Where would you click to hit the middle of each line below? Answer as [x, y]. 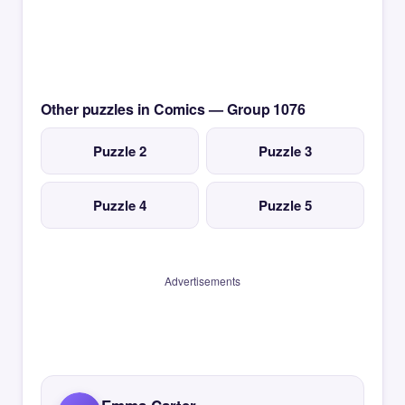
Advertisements [202, 281]
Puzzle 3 [285, 151]
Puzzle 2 [120, 151]
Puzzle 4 [120, 205]
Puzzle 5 [285, 205]
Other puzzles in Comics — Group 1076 [174, 109]
